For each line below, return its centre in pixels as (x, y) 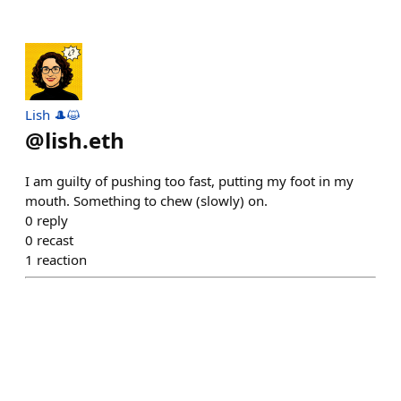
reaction (62, 260)
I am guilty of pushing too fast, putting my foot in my (189, 181)
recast (55, 240)
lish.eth (85, 140)
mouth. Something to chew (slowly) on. (146, 200)
